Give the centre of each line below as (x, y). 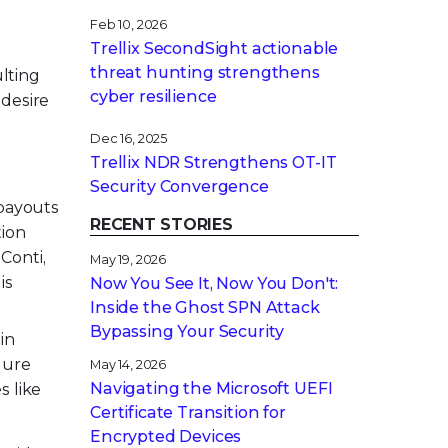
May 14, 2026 (128, 365)
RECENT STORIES (161, 224)
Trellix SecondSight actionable (214, 48)
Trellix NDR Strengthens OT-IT (213, 162)
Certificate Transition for (188, 413)
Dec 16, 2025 (129, 138)
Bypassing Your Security (187, 331)
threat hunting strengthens (205, 72)
